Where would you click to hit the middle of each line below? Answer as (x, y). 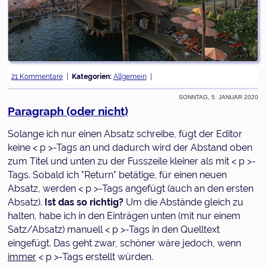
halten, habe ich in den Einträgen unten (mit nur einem (124, 216)
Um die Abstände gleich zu (184, 202)
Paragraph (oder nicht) (68, 111)
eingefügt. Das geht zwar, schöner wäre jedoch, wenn (124, 243)
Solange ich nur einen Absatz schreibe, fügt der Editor (125, 134)
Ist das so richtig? (85, 202)
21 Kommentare (37, 76)
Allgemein (130, 76)
